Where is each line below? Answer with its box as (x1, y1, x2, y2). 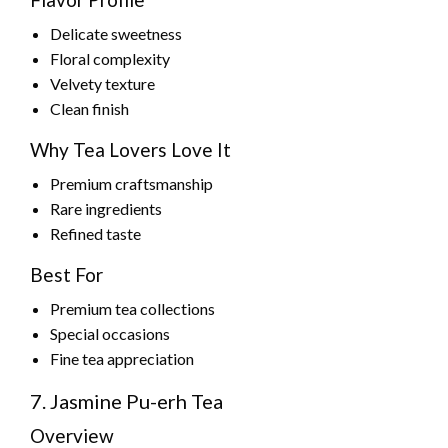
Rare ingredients (50, 199, 162, 219)
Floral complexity (50, 49, 170, 69)
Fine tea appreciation (50, 349, 194, 369)
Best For (30, 263, 103, 287)
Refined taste (50, 224, 141, 244)
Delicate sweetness (50, 24, 182, 44)
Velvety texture (50, 74, 155, 94)
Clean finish (50, 99, 129, 119)
